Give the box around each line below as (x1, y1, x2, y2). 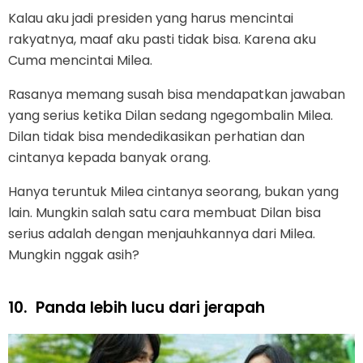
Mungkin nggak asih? (8, 245, 139, 264)
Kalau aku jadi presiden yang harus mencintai (8, 8, 293, 28)
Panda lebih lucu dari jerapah (36, 296, 265, 318)
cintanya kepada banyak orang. (8, 147, 211, 167)
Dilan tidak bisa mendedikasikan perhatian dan (8, 126, 305, 146)
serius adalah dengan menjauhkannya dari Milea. (8, 224, 315, 243)
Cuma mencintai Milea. (8, 50, 152, 70)
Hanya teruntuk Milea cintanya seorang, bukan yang (8, 181, 339, 201)
